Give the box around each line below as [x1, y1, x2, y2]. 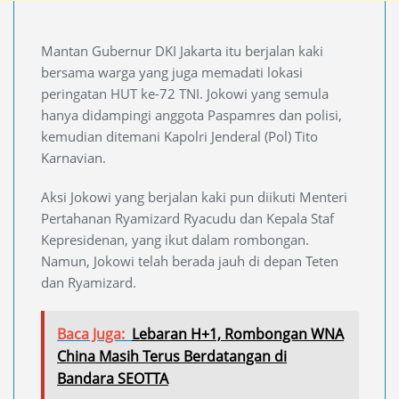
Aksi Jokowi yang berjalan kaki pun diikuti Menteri [41, 187, 347, 206]
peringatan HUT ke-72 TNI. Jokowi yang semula [41, 84, 329, 102]
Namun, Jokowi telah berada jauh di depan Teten [41, 251, 338, 270]
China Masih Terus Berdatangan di [57, 346, 287, 366]
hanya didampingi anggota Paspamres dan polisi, [41, 105, 342, 124]
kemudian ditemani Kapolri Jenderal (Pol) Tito [41, 126, 318, 145]
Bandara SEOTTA [57, 368, 168, 388]
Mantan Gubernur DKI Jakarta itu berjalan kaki [41, 41, 323, 60]
